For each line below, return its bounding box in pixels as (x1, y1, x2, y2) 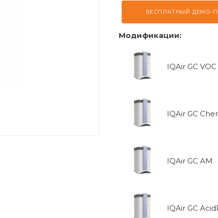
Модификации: (119, 31, 182, 40)
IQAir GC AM (167, 156, 213, 165)
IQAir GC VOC (167, 62, 217, 71)
